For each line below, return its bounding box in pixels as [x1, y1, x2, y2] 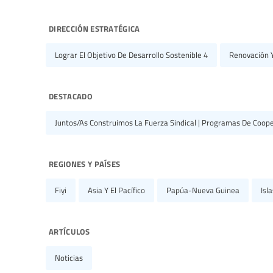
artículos [49, 222, 90, 238]
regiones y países [49, 154, 121, 171]
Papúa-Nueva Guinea [166, 184, 239, 196]
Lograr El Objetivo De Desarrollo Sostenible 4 [55, 49, 208, 60]
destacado [49, 87, 92, 103]
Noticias [55, 252, 83, 263]
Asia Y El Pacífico [88, 184, 145, 196]
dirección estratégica [49, 19, 140, 35]
